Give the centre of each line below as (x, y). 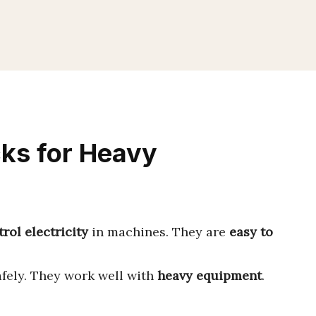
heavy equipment (209, 275)
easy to (251, 232)
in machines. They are (159, 232)
